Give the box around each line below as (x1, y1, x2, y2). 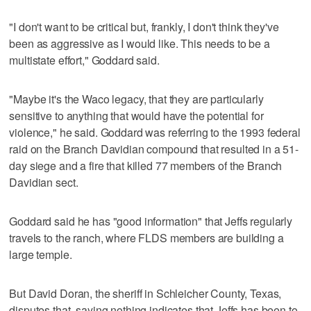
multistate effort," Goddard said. (9, 51, 160, 68)
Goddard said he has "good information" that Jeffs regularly (9, 212, 293, 229)
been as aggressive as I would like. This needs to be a (9, 35, 270, 51)
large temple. (9, 246, 72, 262)
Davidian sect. (9, 174, 78, 190)
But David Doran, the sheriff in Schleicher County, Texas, (9, 285, 282, 301)
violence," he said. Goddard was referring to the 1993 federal (9, 124, 301, 140)
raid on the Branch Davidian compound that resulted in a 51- (9, 140, 299, 157)
